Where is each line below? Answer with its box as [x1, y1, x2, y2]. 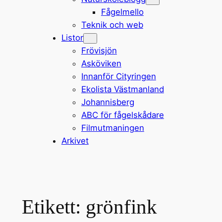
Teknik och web [81, 19, 143, 30]
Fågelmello [101, 6, 144, 17]
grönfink [85, 195, 157, 219]
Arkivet [61, 135, 89, 146]
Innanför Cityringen [81, 71, 156, 81]
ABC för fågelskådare [81, 110, 164, 120]
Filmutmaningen [81, 122, 144, 133]
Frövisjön [81, 45, 117, 55]
